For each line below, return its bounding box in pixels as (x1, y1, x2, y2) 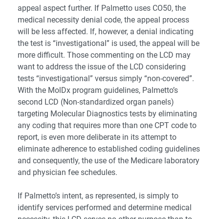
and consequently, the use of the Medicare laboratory (18, 156, 199, 166)
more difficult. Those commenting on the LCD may (18, 50, 191, 60)
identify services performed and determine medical (18, 203, 192, 213)
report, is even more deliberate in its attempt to (18, 132, 176, 142)
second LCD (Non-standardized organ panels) (18, 97, 174, 107)
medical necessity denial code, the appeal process (18, 15, 189, 25)
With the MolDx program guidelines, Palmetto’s (18, 86, 178, 95)
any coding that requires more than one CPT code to (18, 121, 197, 131)
